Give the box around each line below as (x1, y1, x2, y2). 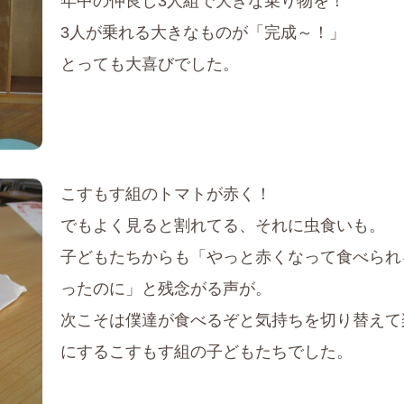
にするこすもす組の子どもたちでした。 (60, 343, 353, 362)
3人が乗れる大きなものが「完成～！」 (60, 23, 346, 42)
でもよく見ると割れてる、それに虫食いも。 (60, 216, 386, 235)
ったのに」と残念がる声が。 (60, 280, 272, 298)
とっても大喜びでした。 (60, 55, 240, 74)
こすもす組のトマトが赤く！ (60, 185, 272, 204)
